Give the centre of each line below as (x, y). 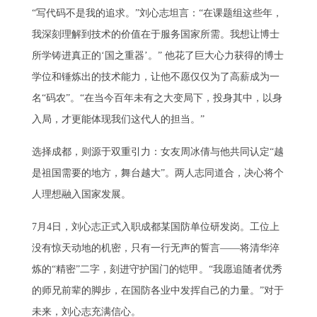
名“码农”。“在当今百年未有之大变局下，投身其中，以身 (157, 98)
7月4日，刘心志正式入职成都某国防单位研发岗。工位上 (155, 226)
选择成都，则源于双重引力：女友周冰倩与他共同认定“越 (157, 151)
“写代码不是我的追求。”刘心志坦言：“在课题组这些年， (157, 13)
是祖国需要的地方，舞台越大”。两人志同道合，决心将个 (157, 173)
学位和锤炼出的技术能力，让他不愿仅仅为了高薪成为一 (155, 77)
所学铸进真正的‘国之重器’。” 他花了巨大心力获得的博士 (157, 56)
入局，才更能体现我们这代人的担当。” (118, 120)
